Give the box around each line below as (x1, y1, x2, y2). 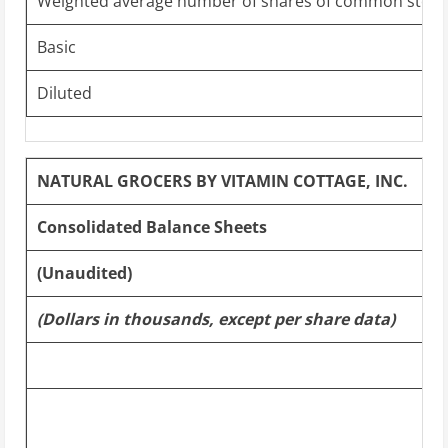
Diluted (37, 81, 92, 104)
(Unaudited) (37, 261, 132, 284)
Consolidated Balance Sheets (37, 215, 267, 238)
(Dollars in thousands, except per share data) (37, 307, 395, 330)
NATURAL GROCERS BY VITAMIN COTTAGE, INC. (37, 169, 408, 192)
